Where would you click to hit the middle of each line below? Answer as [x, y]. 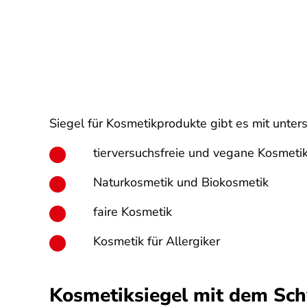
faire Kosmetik [133, 212]
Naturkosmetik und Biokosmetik [181, 182]
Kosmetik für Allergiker [157, 241]
